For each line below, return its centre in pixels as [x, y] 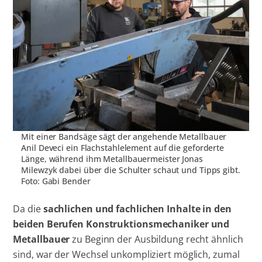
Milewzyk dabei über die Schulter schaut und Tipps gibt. [131, 170]
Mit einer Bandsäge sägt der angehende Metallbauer [124, 137]
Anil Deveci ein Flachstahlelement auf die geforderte [123, 148]
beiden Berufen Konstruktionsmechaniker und [121, 224]
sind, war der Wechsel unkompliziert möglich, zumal [126, 254]
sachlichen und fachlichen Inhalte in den [137, 208]
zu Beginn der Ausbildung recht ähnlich [158, 239]
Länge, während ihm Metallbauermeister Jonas [112, 159]
